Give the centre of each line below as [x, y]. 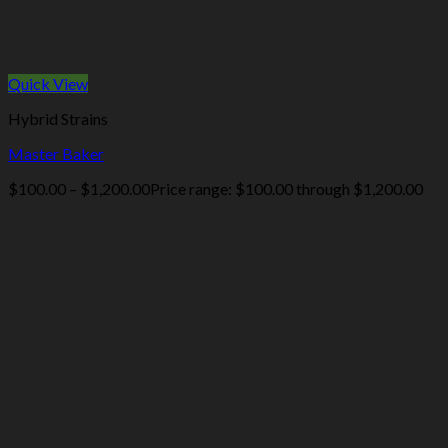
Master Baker [56, 154]
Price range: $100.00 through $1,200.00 [286, 189]
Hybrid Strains [58, 119]
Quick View [48, 84]
